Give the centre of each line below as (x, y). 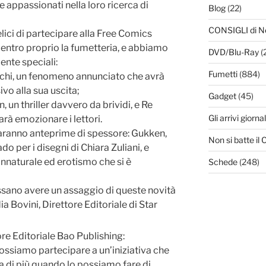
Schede (223, 162)
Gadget (222, 96)
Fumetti (223, 74)
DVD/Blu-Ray (233, 52)
